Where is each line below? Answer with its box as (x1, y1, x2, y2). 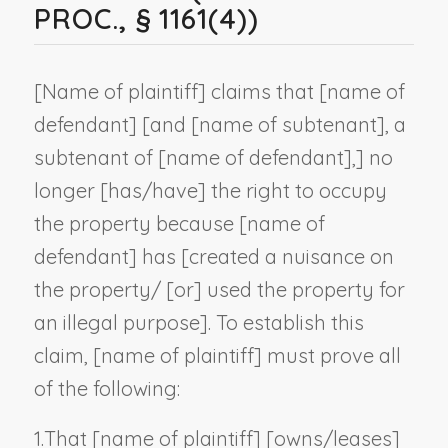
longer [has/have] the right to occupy (33, 177, 387, 203)
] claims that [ (197, 78, 327, 104)
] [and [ (128, 111, 199, 137)
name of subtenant (198, 111, 377, 137)
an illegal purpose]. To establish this (33, 309, 364, 335)
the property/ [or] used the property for (33, 276, 405, 302)
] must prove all (253, 342, 401, 368)
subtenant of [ (33, 144, 166, 170)
